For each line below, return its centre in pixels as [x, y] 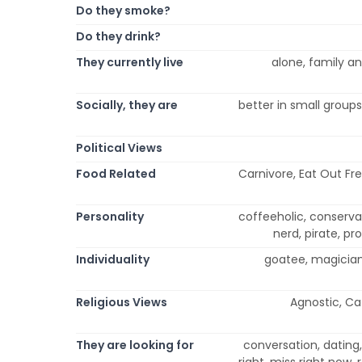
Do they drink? [118, 36]
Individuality [113, 259]
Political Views [119, 147]
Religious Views [122, 302]
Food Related [116, 173]
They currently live [130, 62]
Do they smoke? [123, 10]
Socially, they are [127, 105]
